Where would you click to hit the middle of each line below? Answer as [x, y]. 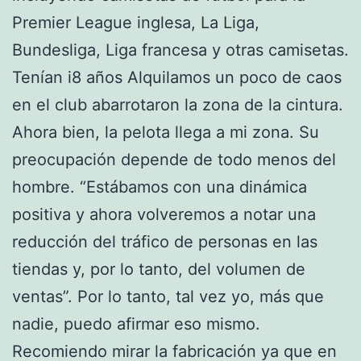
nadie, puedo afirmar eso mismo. [136, 324]
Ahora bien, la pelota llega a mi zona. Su [166, 132]
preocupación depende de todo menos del [174, 159]
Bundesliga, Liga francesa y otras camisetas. [180, 50]
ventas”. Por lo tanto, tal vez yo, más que [168, 296]
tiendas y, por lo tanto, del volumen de [159, 269]
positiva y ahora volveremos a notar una [164, 214]
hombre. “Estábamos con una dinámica [160, 187]
